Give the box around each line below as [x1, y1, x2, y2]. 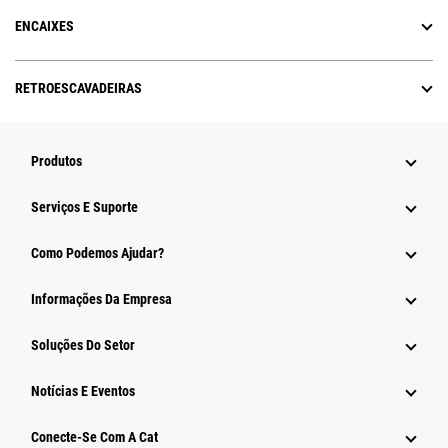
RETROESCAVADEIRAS [15, 80, 142, 97]
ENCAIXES [15, 18, 74, 35]
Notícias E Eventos [31, 383, 135, 400]
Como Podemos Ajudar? [31, 245, 164, 262]
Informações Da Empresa [31, 291, 172, 308]
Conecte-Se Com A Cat [31, 429, 158, 446]
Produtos [31, 153, 82, 170]
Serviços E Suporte [31, 199, 138, 216]
